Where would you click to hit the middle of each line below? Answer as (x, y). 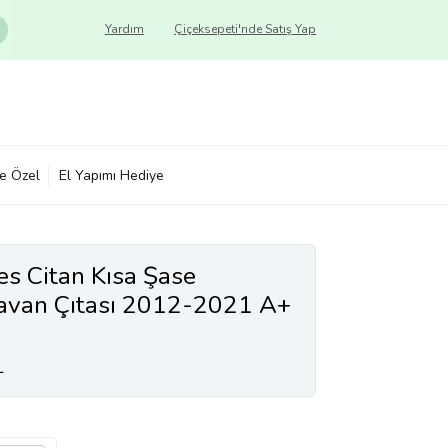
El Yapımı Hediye (111, 175)
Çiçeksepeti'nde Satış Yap (245, 29)
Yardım (124, 29)
